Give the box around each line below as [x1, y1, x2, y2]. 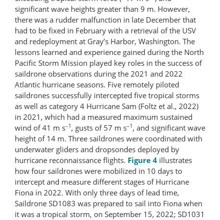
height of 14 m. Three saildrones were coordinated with [15, 133, 202, 143]
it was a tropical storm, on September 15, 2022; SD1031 [15, 209, 205, 219]
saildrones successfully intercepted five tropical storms [15, 90, 199, 100]
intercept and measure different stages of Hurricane [15, 176, 189, 187]
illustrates [157, 155, 192, 165]
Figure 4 [128, 155, 157, 165]
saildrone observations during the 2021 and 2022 [15, 68, 183, 79]
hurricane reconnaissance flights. [15, 155, 128, 165]
